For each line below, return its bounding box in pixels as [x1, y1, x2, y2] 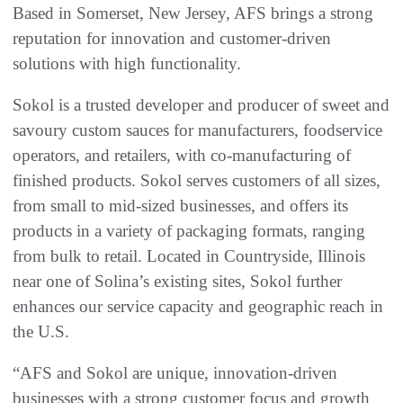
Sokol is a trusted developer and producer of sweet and [13, 94, 390, 114]
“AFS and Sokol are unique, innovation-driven [13, 363, 337, 382]
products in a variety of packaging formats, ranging [13, 220, 365, 240]
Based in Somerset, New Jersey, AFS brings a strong [13, 3, 373, 22]
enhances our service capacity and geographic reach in [13, 296, 383, 316]
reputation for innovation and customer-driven [13, 28, 331, 48]
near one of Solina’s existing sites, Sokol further [13, 271, 342, 291]
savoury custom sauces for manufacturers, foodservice [13, 120, 382, 139]
